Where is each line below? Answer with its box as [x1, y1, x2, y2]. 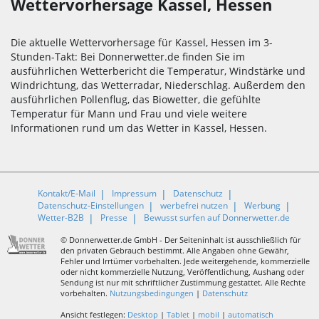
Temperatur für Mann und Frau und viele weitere [11, 107, 247, 121]
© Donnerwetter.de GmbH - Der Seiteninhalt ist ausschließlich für [60, 234, 300, 246]
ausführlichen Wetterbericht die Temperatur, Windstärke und [11, 64, 305, 78]
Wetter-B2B [38, 211, 84, 224]
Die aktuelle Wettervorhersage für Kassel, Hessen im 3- [11, 36, 273, 50]
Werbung [244, 199, 281, 212]
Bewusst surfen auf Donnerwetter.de [144, 211, 290, 224]
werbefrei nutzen [160, 199, 228, 212]
